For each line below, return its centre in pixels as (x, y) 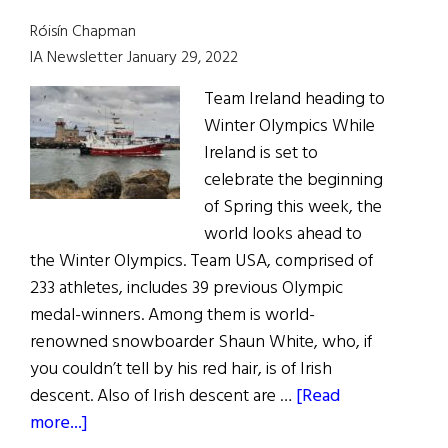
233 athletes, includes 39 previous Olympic (186, 289)
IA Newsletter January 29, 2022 (134, 58)
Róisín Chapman (83, 32)
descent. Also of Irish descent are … (163, 397)
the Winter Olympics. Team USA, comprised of (201, 262)
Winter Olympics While (289, 127)
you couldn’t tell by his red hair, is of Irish (181, 370)
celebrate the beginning (293, 181)
